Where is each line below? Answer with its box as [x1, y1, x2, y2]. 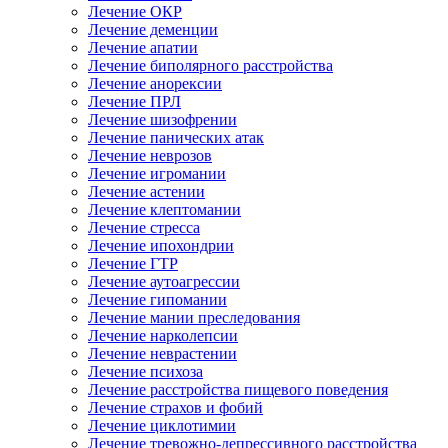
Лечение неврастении [88, 345, 237, 362]
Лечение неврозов [88, 147, 212, 164]
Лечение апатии [88, 39, 198, 56]
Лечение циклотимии [88, 417, 236, 434]
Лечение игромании [88, 165, 226, 182]
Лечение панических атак [88, 129, 264, 146]
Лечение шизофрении [88, 111, 237, 128]
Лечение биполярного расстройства [88, 57, 333, 74]
